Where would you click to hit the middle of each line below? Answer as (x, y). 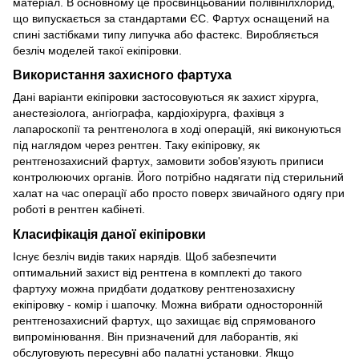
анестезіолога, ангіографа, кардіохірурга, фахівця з (148, 113)
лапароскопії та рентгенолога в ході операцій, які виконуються (177, 129)
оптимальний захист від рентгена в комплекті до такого (157, 273)
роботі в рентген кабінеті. (79, 210)
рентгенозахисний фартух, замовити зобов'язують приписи (168, 161)
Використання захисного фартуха (122, 75)
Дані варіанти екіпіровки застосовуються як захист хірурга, (166, 97)
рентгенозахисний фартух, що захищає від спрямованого (164, 321)
